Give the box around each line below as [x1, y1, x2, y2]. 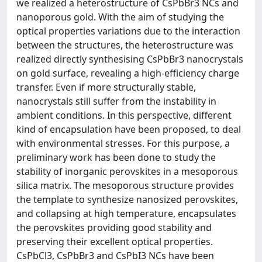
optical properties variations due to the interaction [16, 25, 240, 37]
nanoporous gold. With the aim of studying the [16, 11, 224, 23]
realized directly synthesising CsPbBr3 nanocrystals [16, 53, 243, 65]
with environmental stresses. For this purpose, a [16, 137, 230, 150]
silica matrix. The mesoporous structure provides [16, 179, 234, 192]
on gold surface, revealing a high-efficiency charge [16, 67, 239, 80]
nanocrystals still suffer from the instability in [16, 95, 216, 108]
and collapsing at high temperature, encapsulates [16, 207, 236, 220]
